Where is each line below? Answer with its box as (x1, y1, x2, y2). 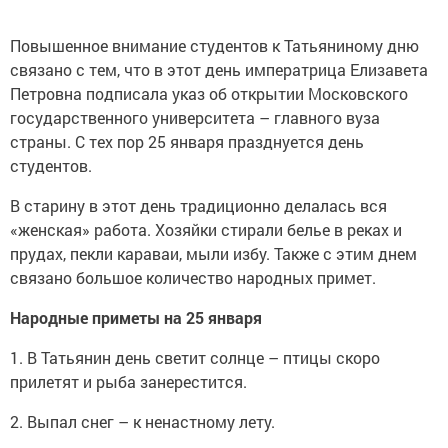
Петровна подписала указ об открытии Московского (10, 83, 408, 105)
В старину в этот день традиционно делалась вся (10, 195, 387, 217)
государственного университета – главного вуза (10, 107, 380, 129)
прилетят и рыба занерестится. (10, 371, 247, 393)
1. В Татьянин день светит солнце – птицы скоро (10, 347, 380, 369)
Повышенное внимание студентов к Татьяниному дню (10, 35, 419, 57)
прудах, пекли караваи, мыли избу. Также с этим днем (10, 243, 417, 265)
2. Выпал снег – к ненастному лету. (10, 411, 275, 433)
